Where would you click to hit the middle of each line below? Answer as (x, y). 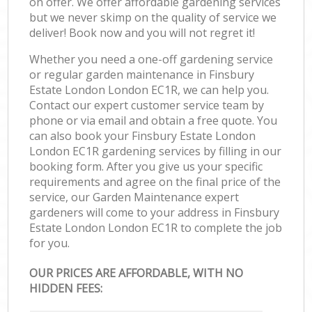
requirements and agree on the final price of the (155, 181)
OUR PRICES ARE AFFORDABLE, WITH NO (136, 273)
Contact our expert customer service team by (147, 105)
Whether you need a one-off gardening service (151, 59)
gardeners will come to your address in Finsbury (155, 212)
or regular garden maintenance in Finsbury (142, 74)
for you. (50, 243)
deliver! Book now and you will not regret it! (142, 32)
